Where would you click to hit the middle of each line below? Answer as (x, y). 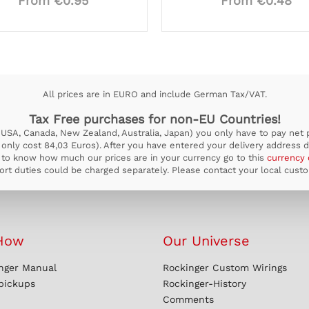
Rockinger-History (205, 283)
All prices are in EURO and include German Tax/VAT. (154, 94)
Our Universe (206, 241)
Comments (188, 299)
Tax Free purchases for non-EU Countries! (154, 119)
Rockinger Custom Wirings (225, 268)
